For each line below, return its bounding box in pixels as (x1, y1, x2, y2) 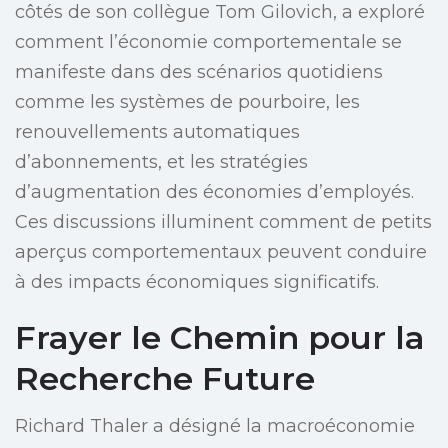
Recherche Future (15, 359, 315, 399)
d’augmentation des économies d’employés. (15, 181, 414, 204)
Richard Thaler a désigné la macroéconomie (15, 415, 415, 438)
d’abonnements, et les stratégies (15, 151, 308, 174)
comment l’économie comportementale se (15, 31, 402, 54)
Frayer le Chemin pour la (15, 318, 425, 358)
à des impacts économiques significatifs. (15, 271, 379, 294)
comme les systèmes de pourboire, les (15, 91, 360, 114)
